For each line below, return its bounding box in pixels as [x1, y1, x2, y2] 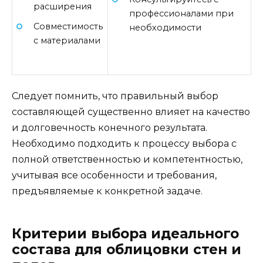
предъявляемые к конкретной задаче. [12, 185, 203, 197]
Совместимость [33, 21, 103, 32]
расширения [33, 1, 92, 12]
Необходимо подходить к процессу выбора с [12, 137, 237, 149]
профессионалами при [129, 8, 234, 19]
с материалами [33, 35, 100, 46]
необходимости [129, 22, 201, 33]
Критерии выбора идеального [12, 225, 239, 242]
